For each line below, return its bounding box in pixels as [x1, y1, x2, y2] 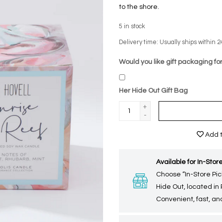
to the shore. [119, 3, 159, 10]
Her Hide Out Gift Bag [119, 87, 188, 94]
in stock [124, 23, 145, 30]
